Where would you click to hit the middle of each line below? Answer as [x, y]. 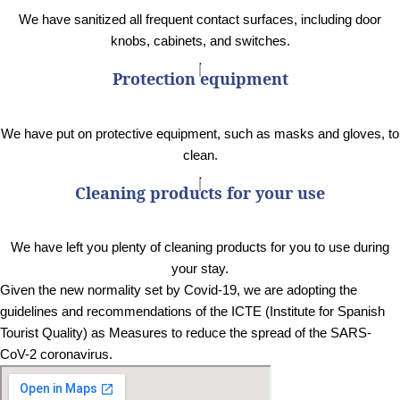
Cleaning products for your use [200, 192]
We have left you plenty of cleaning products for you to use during [200, 247]
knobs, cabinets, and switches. [200, 41]
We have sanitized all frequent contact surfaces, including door [200, 20]
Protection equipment [200, 79]
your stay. [200, 269]
